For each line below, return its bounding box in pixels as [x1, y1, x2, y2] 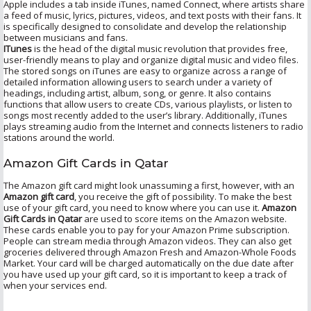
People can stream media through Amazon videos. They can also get [3, 234, 292, 247]
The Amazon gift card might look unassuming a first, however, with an [3, 178, 294, 192]
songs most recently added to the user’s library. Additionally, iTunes [3, 108, 287, 121]
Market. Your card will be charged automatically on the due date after [3, 256, 294, 269]
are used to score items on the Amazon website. [82, 212, 287, 225]
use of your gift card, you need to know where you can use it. [3, 201, 262, 214]
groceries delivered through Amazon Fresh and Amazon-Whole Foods [3, 245, 296, 258]
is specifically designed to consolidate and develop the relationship [3, 19, 287, 33]
